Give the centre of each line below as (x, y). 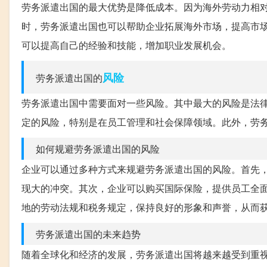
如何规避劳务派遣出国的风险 (98, 149)
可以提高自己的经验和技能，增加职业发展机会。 (126, 45)
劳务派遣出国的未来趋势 (88, 234)
